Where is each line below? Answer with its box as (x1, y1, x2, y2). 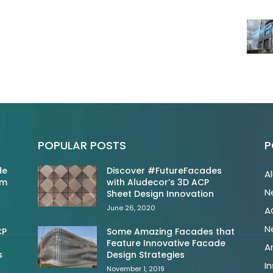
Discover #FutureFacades (107, 165, 222, 177)
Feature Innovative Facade (107, 237, 226, 250)
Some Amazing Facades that (107, 225, 235, 238)
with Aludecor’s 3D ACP (107, 176, 210, 189)
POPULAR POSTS (38, 138, 126, 154)
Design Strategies (107, 249, 185, 261)
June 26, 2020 (107, 203, 156, 213)
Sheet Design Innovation (107, 188, 214, 200)
